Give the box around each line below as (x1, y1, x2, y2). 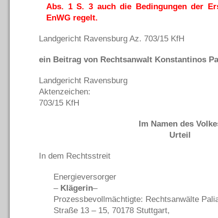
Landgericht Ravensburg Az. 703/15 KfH (39, 34, 184, 43)
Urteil (169, 130, 191, 140)
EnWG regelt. (46, 13, 98, 22)
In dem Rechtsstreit (39, 151, 110, 161)
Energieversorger (54, 172, 116, 182)
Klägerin (60, 183, 93, 193)
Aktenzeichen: (39, 87, 91, 96)
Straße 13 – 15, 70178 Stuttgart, (54, 205, 170, 215)
